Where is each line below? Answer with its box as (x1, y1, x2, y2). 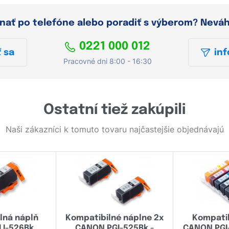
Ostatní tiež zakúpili (43, 102, 186, 118)
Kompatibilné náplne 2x (65, 213, 164, 222)
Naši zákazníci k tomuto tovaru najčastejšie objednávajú (5, 124, 224, 134)
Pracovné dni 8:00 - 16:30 (63, 56, 152, 65)
